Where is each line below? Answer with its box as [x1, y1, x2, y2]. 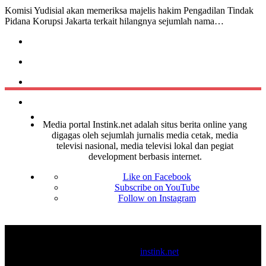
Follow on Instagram [118, 193, 196, 204]
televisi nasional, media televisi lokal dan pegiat [56, 141, 233, 151]
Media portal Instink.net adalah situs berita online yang [43, 119, 247, 130]
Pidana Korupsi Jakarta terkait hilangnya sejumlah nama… [5, 16, 224, 27]
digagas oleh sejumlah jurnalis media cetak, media [52, 130, 238, 141]
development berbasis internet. [88, 151, 202, 162]
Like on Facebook [122, 172, 191, 182]
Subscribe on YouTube [114, 182, 199, 193]
